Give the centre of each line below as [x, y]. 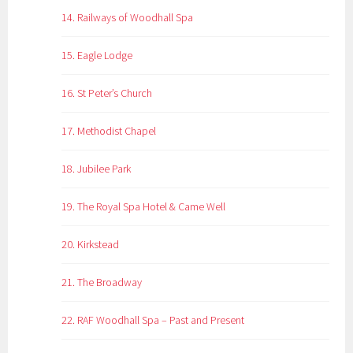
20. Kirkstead [91, 245]
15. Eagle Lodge [97, 56]
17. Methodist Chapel [109, 131]
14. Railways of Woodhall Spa [128, 18]
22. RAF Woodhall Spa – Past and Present [153, 320]
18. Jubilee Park [97, 169]
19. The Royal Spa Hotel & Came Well [144, 207]
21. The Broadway [102, 282]
